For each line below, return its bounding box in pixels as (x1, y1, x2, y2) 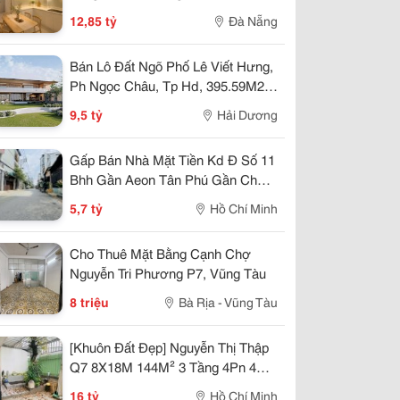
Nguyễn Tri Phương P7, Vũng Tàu (70, 262, 266, 282)
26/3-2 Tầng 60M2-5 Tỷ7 (70, 188, 212, 208)
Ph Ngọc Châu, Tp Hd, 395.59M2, (70, 75, 268, 95)
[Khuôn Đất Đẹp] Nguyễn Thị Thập (70, 337, 269, 356)
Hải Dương (217, 105, 278, 123)
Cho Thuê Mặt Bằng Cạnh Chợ (70, 243, 251, 262)
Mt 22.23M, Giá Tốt (70, 95, 182, 114)
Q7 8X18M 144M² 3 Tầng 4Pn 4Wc (70, 356, 276, 376)
